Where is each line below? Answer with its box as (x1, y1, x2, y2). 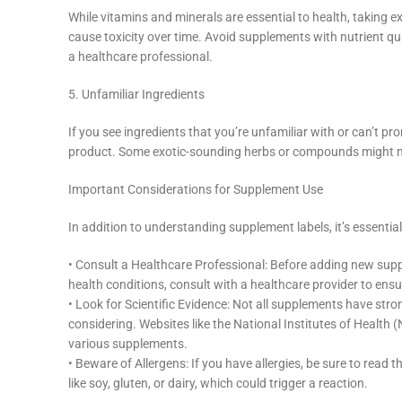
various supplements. (68, 336, 188, 352)
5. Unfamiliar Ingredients (68, 87, 205, 102)
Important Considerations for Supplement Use (68, 182, 323, 197)
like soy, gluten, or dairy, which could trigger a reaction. (68, 376, 368, 391)
